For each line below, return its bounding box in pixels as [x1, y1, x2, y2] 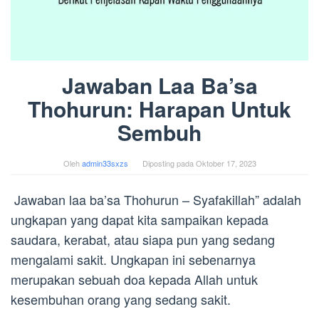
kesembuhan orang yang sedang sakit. [11, 289, 231, 308]
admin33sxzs [81, 157, 128, 169]
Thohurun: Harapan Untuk [28, 93, 291, 124]
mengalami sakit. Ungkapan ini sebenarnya [11, 249, 256, 268]
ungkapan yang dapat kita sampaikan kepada [11, 209, 268, 229]
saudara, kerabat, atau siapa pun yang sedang [11, 229, 275, 249]
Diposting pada [142, 157, 196, 169]
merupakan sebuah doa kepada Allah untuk [11, 269, 258, 288]
